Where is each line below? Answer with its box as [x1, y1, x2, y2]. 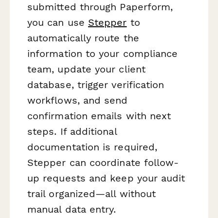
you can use [27, 16, 88, 28]
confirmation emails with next [27, 109, 171, 122]
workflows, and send [27, 94, 128, 106]
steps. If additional [27, 125, 117, 137]
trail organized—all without [27, 187, 156, 200]
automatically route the [27, 32, 139, 44]
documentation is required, [27, 141, 158, 153]
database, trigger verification [27, 78, 164, 91]
